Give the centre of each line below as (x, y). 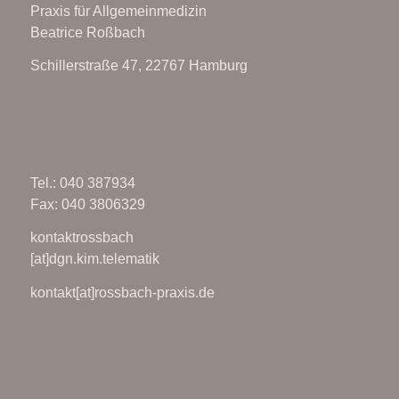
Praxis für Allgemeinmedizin (118, 11)
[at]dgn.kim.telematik (94, 259)
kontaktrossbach (81, 238)
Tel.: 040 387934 (82, 183)
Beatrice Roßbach (87, 32)
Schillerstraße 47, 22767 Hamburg (138, 66)
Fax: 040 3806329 (87, 204)
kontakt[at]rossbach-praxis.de (122, 292)
